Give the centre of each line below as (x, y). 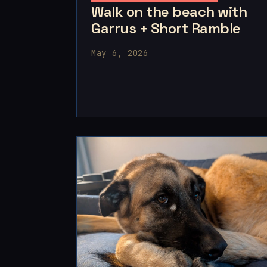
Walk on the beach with (169, 11)
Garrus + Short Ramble (166, 28)
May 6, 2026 (120, 53)
